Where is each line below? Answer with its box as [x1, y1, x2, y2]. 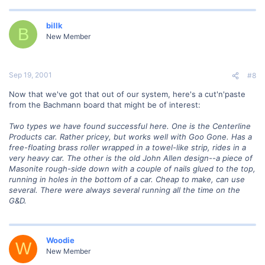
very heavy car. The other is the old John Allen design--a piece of [9, 153, 253, 163]
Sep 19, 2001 [9, 70, 52, 79]
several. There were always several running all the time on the [9, 185, 240, 195]
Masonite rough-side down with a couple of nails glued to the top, [9, 163, 256, 173]
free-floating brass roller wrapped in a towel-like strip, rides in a [9, 142, 246, 152]
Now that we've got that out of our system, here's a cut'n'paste [9, 89, 245, 99]
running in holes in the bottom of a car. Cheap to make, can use [9, 174, 245, 184]
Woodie [46, 235, 75, 245]
